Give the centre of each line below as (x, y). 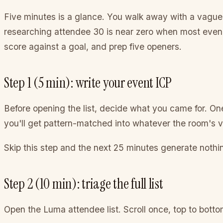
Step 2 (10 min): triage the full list (84, 184)
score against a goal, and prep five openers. (93, 46)
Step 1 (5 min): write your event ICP (88, 83)
